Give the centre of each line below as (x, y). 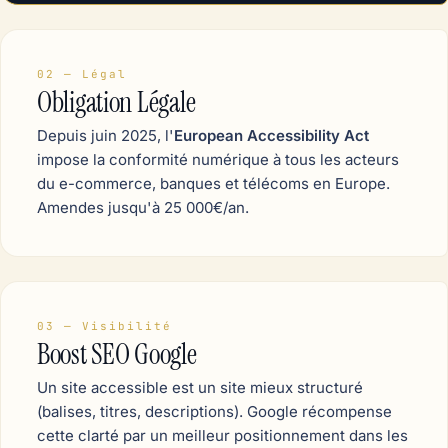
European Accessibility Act (271, 135)
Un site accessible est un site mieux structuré (200, 387)
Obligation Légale (116, 102)
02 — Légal (82, 73)
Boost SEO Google (117, 354)
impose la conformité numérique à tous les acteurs (218, 159)
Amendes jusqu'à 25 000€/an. (143, 207)
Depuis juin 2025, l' (105, 135)
